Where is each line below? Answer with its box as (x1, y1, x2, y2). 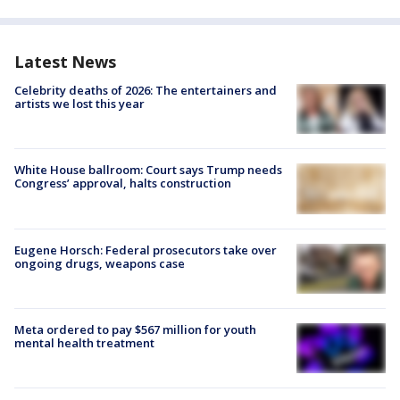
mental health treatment (14, 334, 154, 351)
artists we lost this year (14, 96, 145, 112)
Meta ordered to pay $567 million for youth (14, 321, 256, 337)
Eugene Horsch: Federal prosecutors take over (14, 241, 277, 258)
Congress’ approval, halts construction (14, 175, 231, 192)
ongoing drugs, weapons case (14, 254, 185, 271)
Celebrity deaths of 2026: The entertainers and (14, 82, 277, 98)
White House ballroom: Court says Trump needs (14, 162, 282, 179)
